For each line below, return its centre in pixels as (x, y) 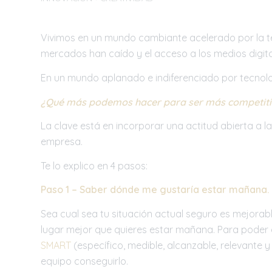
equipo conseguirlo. (84, 261)
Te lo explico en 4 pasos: (94, 165)
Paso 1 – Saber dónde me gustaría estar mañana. (155, 190)
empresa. (62, 142)
